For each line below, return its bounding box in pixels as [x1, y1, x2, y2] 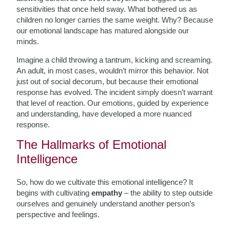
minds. [16, 37, 40, 46]
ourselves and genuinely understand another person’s [16, 199, 196, 208]
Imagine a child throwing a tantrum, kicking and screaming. [16, 55, 213, 64]
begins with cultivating [16, 188, 92, 197]
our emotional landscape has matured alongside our [16, 26, 189, 35]
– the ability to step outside [122, 188, 213, 197]
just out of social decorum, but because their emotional [16, 77, 199, 86]
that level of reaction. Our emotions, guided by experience [16, 99, 209, 107]
